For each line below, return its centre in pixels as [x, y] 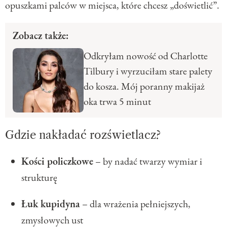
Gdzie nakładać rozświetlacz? [83, 135]
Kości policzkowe [57, 161]
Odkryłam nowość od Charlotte [146, 55]
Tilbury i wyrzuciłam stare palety [148, 71]
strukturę [39, 177]
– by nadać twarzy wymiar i [148, 161]
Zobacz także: [41, 35]
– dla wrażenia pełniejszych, [135, 203]
